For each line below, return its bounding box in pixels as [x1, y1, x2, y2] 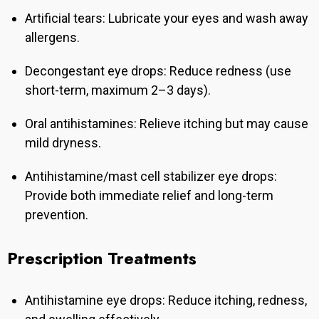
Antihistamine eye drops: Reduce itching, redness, [25, 293, 307, 308]
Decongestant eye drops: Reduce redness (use [25, 63, 291, 79]
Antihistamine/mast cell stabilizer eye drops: [25, 169, 277, 184]
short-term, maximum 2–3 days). [25, 83, 211, 98]
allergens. [25, 30, 80, 46]
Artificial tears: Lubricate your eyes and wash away [25, 11, 308, 26]
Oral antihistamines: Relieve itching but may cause [25, 116, 308, 132]
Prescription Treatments [7, 246, 197, 271]
